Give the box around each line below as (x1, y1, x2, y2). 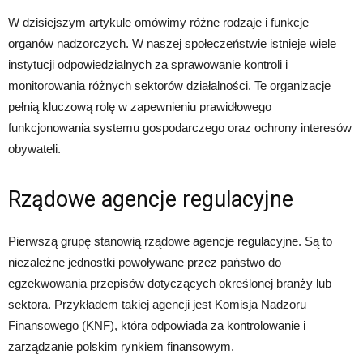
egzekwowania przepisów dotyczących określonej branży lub (8, 275, 331, 290)
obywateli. (8, 141, 61, 156)
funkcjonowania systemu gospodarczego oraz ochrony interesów (8, 120, 352, 135)
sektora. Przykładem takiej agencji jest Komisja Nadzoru (8, 297, 306, 311)
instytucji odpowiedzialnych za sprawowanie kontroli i (8, 57, 288, 71)
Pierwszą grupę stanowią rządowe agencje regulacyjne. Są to (8, 233, 332, 248)
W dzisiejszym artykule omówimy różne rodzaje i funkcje (8, 15, 309, 29)
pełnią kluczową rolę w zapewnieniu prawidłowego (8, 99, 271, 113)
